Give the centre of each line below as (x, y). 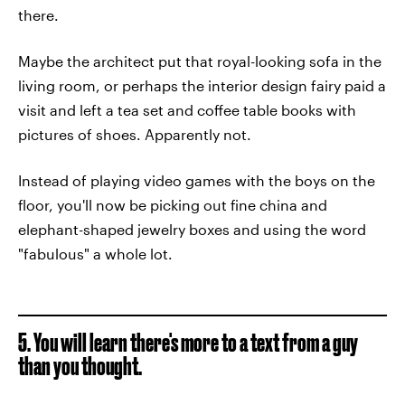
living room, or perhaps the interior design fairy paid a (202, 85)
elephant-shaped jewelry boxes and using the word (192, 229)
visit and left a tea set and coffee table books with (187, 110)
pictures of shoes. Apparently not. (135, 134)
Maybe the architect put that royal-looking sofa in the (200, 61)
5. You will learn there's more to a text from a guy (188, 342)
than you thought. (80, 366)
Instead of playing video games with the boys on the (197, 180)
